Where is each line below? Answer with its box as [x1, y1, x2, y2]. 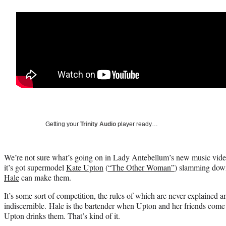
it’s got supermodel [4, 161, 66, 173]
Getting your [45, 120, 80, 128]
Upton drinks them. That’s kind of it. [4, 210, 120, 221]
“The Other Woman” [108, 161, 175, 173]
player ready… [116, 120, 158, 128]
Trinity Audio [80, 120, 116, 128]
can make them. [19, 172, 71, 183]
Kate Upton [66, 161, 103, 173]
